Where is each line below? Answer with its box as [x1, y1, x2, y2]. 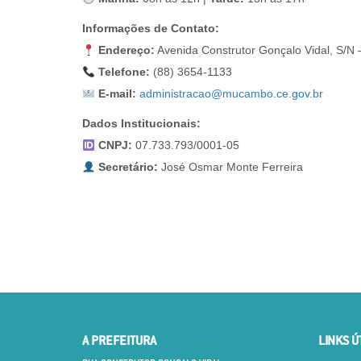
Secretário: [98, 160, 158, 174]
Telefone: [98, 65, 150, 79]
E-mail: [98, 87, 136, 101]
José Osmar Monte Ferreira [157, 160, 303, 174]
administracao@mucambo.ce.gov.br [139, 87, 323, 101]
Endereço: [98, 44, 155, 57]
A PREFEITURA [82, 331, 156, 348]
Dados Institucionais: [82, 117, 201, 131]
